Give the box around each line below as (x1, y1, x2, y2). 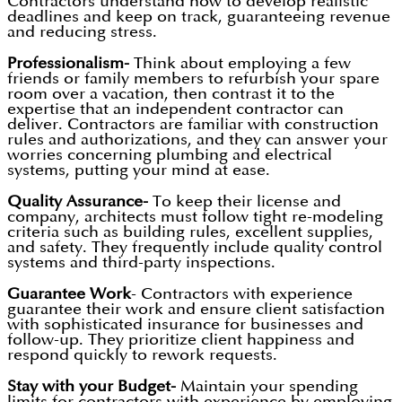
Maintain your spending (180, 379, 358, 395)
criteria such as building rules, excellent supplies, (7, 224, 373, 240)
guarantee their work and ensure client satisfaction (7, 301, 385, 318)
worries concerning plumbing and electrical (7, 147, 332, 163)
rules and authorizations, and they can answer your (7, 132, 388, 148)
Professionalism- (7, 56, 129, 72)
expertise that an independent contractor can (7, 101, 344, 118)
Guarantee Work (7, 286, 131, 302)
